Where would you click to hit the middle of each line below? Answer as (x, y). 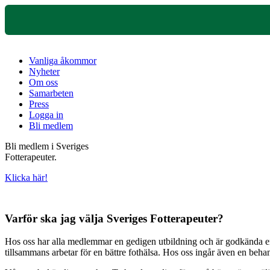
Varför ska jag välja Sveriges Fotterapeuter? (114, 218)
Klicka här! (26, 177)
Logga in (46, 115)
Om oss (43, 82)
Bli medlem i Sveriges (47, 146)
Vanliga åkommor (63, 61)
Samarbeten (51, 93)
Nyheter (44, 71)
